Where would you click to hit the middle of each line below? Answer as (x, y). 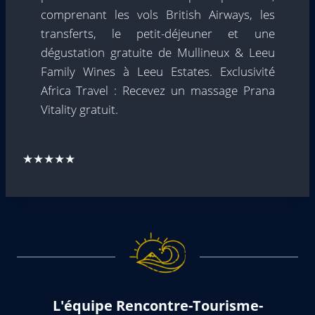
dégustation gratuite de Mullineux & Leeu (157, 52)
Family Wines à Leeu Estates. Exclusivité (157, 71)
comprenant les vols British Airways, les (157, 14)
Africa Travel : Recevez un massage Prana (157, 90)
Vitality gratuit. (79, 109)
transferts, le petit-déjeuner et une (157, 33)
